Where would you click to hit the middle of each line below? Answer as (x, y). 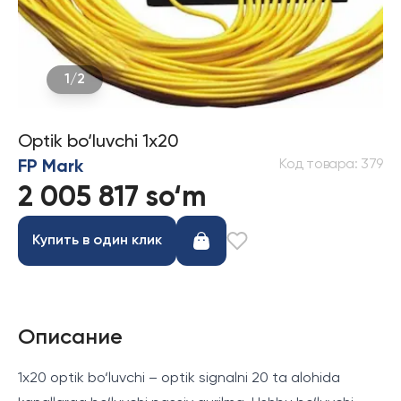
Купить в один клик (97, 241)
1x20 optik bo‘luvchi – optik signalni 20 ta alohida (179, 379)
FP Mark (51, 167)
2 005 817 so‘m (112, 198)
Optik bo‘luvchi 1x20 (98, 142)
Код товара (316, 165)
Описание (70, 337)
